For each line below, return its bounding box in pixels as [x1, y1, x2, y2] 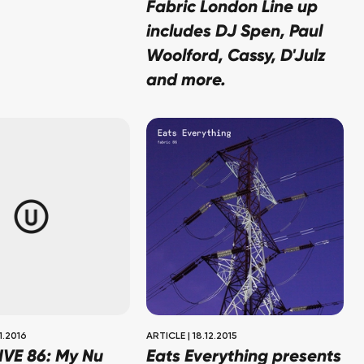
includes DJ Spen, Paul [146, 24, 323, 41]
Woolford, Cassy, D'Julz [146, 48, 327, 66]
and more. [146, 72, 227, 90]
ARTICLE [146, 331, 186, 342]
